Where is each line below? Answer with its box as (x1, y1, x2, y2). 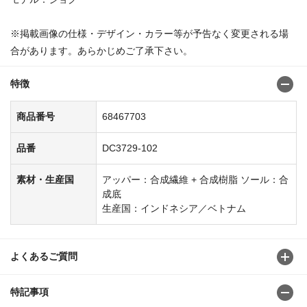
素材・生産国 (16, 173, 74, 185)
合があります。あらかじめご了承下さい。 (10, 45, 193, 56)
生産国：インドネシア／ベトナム (102, 202, 246, 214)
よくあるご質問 (10, 250, 77, 262)
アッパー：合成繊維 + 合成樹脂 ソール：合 (102, 173, 288, 185)
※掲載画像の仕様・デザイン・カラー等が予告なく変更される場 (10, 27, 288, 39)
